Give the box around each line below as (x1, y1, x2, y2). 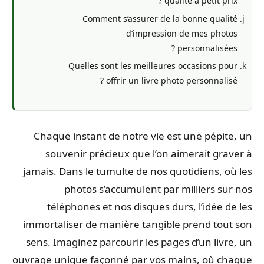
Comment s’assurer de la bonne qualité (85, 12, 240, 24)
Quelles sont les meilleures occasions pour (71, 60, 240, 72)
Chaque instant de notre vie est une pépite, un (37, 128, 255, 143)
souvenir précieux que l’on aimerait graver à (48, 146, 255, 160)
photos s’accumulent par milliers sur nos (67, 181, 255, 196)
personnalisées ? (180, 42, 240, 54)
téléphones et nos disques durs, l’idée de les (50, 199, 255, 213)
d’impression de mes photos (129, 27, 240, 39)
